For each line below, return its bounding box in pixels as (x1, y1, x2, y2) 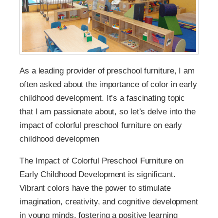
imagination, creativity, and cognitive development (19, 197, 198, 206)
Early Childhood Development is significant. (19, 169, 176, 179)
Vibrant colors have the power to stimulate (19, 183, 171, 193)
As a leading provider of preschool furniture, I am (19, 66, 195, 75)
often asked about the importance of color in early (19, 79, 197, 89)
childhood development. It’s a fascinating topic (19, 93, 185, 103)
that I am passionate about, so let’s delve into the (19, 107, 196, 116)
